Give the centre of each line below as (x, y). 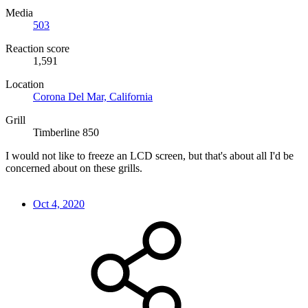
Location (25, 85)
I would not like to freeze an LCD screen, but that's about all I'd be (150, 156)
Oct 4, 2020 (59, 204)
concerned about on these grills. (74, 168)
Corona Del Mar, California (93, 97)
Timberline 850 (66, 133)
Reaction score (37, 49)
